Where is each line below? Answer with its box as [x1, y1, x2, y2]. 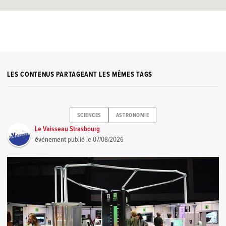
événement [35, 135, 67, 145]
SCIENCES [77, 111, 101, 119]
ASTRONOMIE [116, 111, 149, 119]
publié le [66, 135, 93, 145]
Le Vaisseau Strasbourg [35, 125, 100, 134]
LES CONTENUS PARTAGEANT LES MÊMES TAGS [7, 70, 152, 80]
